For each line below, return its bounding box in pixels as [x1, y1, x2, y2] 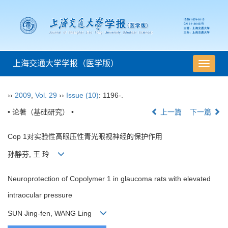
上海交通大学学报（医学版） [13, 59, 119, 68]
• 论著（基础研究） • [8, 108, 74, 117]
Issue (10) [66, 91, 99, 100]
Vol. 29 [35, 91, 57, 100]
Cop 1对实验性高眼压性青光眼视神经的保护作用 [8, 132, 162, 141]
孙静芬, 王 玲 [8, 150, 58, 159]
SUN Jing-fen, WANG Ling [8, 209, 100, 217]
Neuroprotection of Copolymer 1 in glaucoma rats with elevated [8, 175, 211, 183]
